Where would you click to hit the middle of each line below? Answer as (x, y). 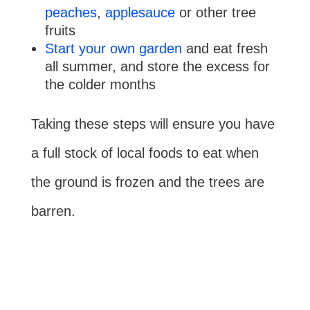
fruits (60, 30)
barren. (53, 211)
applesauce (140, 12)
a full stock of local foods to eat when (145, 153)
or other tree (215, 12)
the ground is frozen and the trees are (147, 182)
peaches (71, 12)
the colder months (100, 84)
